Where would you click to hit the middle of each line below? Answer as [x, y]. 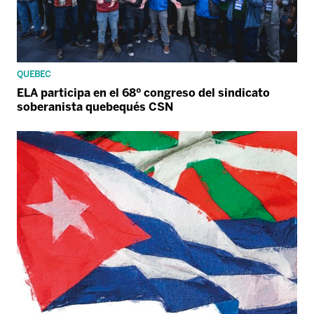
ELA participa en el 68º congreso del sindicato [143, 93]
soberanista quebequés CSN [95, 107]
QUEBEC [34, 75]
